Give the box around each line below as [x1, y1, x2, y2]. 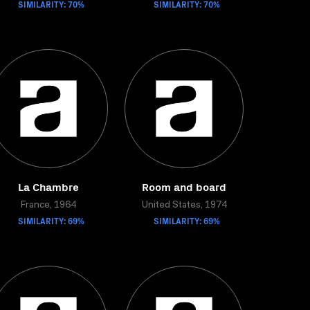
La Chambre [18, 179, 79, 194]
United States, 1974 [141, 201, 227, 210]
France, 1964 [21, 201, 76, 210]
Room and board [142, 179, 226, 194]
